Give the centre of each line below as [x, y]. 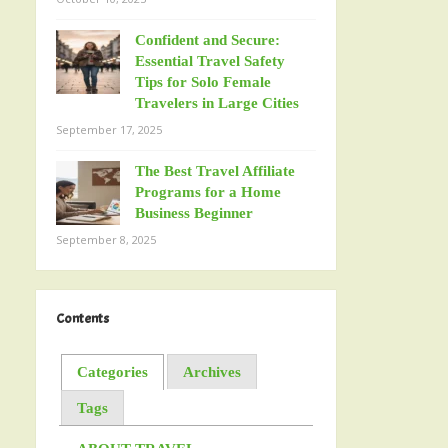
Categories [113, 371]
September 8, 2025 [106, 239]
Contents [82, 318]
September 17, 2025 [109, 129]
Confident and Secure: [207, 40]
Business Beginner [194, 213]
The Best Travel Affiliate [215, 171]
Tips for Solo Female [203, 82]
